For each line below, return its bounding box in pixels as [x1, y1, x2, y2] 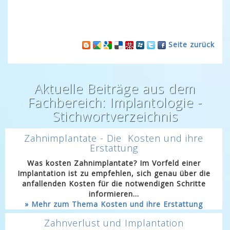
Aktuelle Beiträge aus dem [34, 80, 196, 97]
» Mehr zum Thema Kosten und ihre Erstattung [25, 199, 203, 209]
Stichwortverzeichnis [52, 107, 178, 125]
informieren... [88, 189, 139, 199]
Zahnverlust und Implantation [44, 217, 184, 229]
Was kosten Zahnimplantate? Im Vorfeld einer [27, 158, 201, 168]
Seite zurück [168, 40, 215, 49]
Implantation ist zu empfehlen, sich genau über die [17, 168, 210, 178]
